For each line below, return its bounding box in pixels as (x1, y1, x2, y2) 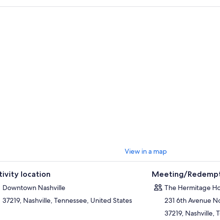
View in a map (125, 146, 167, 156)
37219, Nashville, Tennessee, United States (2, 195, 132, 205)
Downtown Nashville (2, 183, 65, 192)
